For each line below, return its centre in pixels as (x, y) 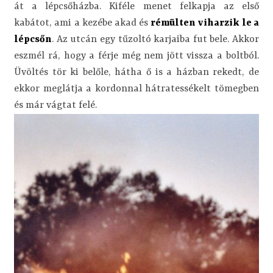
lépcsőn (33, 39)
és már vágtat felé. (56, 105)
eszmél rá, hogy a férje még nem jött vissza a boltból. (136, 56)
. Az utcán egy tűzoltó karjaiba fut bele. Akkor (155, 39)
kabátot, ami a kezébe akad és (83, 23)
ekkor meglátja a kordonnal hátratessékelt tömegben (136, 89)
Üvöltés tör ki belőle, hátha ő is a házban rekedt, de (136, 72)
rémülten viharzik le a (205, 23)
